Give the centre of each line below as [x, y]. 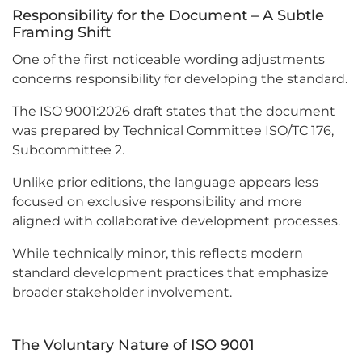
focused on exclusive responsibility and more [157, 202]
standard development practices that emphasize [170, 273]
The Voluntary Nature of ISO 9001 [133, 345]
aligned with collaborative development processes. [176, 221]
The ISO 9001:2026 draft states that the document [174, 112]
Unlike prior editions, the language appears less [165, 183]
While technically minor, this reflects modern [158, 254]
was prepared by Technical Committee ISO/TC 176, [173, 131]
